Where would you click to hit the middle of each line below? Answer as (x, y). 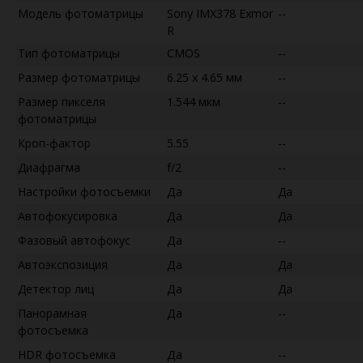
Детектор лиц (56, 288)
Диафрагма (49, 167)
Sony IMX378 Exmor (220, 13)
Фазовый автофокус (74, 240)
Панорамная (52, 313)
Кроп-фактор (54, 143)
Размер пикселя (62, 101)
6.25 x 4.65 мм (205, 77)
